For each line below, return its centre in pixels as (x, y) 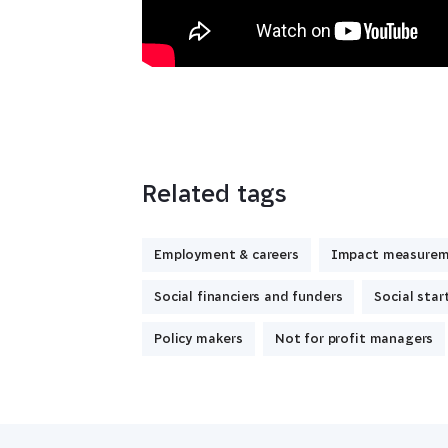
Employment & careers (226, 254)
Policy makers (198, 338)
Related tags (215, 194)
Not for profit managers (354, 338)
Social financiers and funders (248, 296)
